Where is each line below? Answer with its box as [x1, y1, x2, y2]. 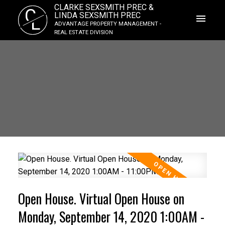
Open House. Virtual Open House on [18, 188, 184, 208]
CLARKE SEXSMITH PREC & [54, 3, 154, 12]
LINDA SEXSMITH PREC [54, 11, 141, 20]
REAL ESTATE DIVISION [54, 29, 113, 36]
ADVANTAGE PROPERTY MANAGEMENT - [54, 21, 161, 27]
